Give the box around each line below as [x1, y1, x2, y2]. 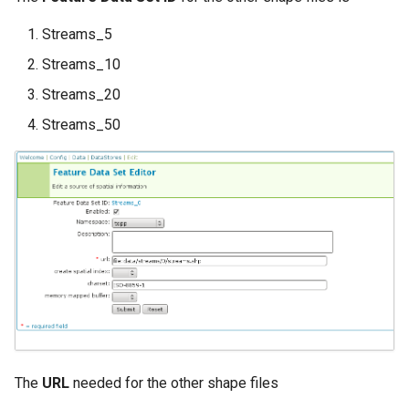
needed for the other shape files [69, 373, 278, 392]
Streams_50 [42, 116, 121, 134]
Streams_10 [42, 56, 121, 74]
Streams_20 [42, 86, 121, 104]
